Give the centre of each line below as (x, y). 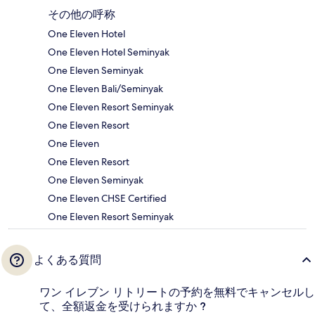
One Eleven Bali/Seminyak (105, 88)
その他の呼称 (82, 14)
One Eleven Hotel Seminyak (109, 52)
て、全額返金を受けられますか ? (123, 306)
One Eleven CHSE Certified (107, 198)
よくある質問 (67, 259)
